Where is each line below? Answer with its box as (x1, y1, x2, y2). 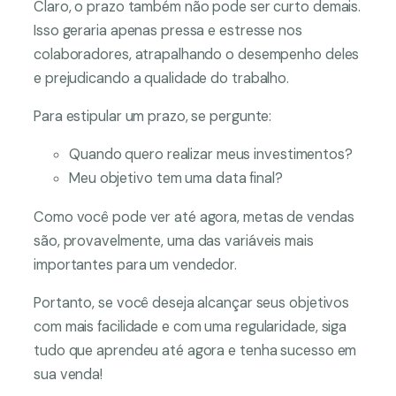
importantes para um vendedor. (34, 255, 238, 274)
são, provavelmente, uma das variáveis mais (34, 231, 314, 250)
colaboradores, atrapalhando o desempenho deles (34, 44, 360, 64)
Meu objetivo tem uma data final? (69, 169, 283, 188)
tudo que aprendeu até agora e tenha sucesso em (34, 340, 357, 360)
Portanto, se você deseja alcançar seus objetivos (34, 293, 350, 312)
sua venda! (34, 364, 103, 384)
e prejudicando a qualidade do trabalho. (34, 68, 293, 88)
